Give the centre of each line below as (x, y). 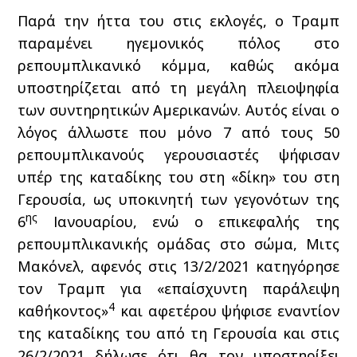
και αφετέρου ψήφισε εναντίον (227, 311)
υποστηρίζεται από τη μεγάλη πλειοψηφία (178, 88)
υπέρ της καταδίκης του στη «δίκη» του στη (178, 177)
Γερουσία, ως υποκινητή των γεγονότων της (178, 199)
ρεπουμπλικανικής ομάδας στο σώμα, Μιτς (178, 244)
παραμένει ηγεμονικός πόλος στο (178, 43)
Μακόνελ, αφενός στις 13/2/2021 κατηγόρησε (178, 266)
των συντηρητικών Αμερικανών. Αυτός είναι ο (178, 110)
